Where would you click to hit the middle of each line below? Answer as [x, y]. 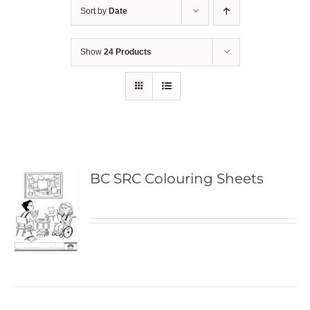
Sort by [94, 11]
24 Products [127, 52]
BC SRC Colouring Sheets [177, 178]
